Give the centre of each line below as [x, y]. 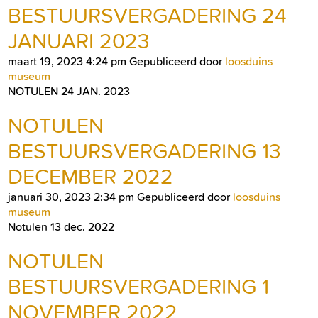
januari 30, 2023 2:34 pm [71, 197]
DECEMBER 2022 [91, 176]
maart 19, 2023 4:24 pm [67, 61]
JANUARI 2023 [79, 41]
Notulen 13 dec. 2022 [61, 226]
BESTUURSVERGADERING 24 [147, 15]
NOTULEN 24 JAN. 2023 [69, 91]
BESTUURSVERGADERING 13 [144, 151]
